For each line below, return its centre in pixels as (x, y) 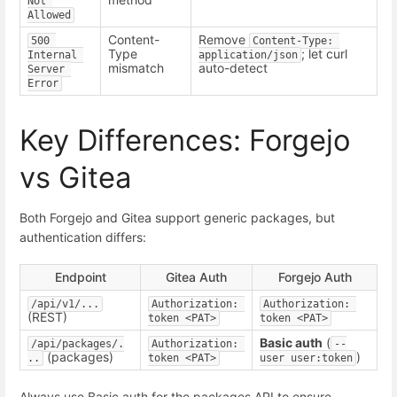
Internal (52, 55)
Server (46, 70)
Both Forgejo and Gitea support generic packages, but (177, 217)
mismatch (136, 68)
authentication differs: (83, 237)
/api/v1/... (65, 304)
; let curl (324, 54)
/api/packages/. (78, 343)
